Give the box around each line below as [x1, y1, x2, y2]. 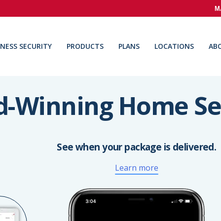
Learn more [114, 162, 158, 173]
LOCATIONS [154, 41, 194, 51]
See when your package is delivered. [57, 141, 217, 153]
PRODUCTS [66, 41, 104, 51]
